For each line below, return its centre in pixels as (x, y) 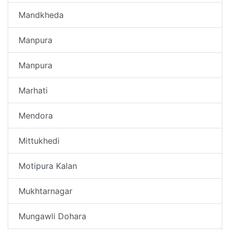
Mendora (36, 115)
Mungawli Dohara (52, 216)
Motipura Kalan (48, 166)
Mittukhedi (39, 140)
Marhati (33, 90)
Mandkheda (41, 15)
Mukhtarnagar (45, 191)
